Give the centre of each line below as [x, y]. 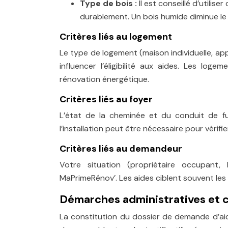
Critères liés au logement [116, 37]
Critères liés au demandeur [121, 149]
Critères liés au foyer [106, 99]
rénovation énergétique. [104, 79]
